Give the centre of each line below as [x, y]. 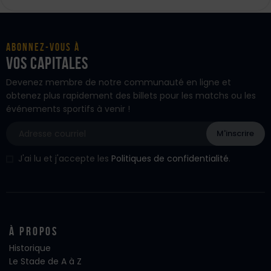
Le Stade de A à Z [45, 261]
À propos [34, 231]
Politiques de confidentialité [170, 158]
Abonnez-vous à [43, 47]
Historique [30, 248]
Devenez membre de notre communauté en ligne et [119, 82]
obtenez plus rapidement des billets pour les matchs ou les [131, 95]
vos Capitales [47, 63]
